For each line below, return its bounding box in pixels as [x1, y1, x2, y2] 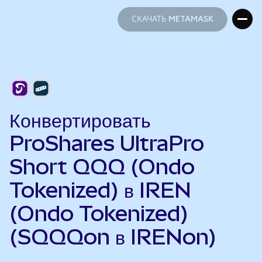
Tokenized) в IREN [9, 178, 191, 202]
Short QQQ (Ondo [9, 154, 195, 179]
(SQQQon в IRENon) [9, 225, 216, 249]
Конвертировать [9, 108, 151, 132]
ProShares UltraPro [9, 131, 204, 156]
